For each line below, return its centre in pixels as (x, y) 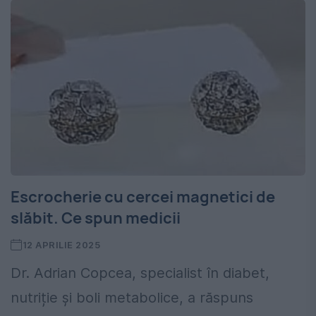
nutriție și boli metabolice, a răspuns (132, 298)
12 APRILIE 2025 (61, 245)
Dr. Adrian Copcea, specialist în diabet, (140, 273)
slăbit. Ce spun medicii (96, 218)
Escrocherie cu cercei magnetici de (143, 197)
